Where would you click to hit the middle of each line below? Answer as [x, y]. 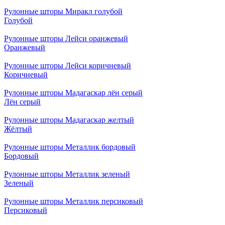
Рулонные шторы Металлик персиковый [74, 201]
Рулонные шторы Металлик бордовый [70, 147]
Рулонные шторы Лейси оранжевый [66, 39]
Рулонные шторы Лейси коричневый [68, 66]
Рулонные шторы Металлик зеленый [67, 174]
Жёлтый [18, 129]
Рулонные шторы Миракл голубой [63, 12]
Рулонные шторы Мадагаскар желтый [69, 120]
